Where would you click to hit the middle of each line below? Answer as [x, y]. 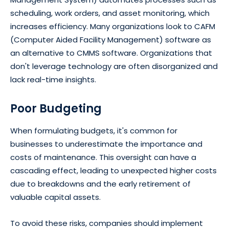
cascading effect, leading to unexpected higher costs [113, 171]
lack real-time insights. [53, 80]
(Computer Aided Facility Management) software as [111, 40]
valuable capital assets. [55, 197]
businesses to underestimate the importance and [106, 144]
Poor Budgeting [56, 109]
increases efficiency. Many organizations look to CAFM [113, 27]
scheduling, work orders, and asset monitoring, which [110, 13]
